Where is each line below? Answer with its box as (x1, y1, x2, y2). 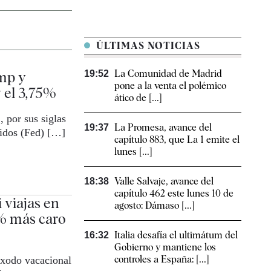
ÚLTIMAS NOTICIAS (93, 40, 200, 52)
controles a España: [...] (114, 253, 209, 266)
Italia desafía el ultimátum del (114, 229, 238, 241)
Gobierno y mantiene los (114, 241, 216, 253)
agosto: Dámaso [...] (114, 200, 195, 212)
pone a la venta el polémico (114, 80, 226, 92)
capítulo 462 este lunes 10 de (114, 188, 233, 200)
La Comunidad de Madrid (114, 68, 222, 80)
